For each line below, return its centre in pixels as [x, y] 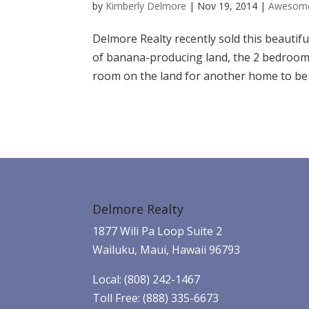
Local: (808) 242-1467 [147, 279]
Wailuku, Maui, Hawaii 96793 [167, 249]
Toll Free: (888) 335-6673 [156, 298]
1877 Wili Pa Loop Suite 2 [158, 231]
